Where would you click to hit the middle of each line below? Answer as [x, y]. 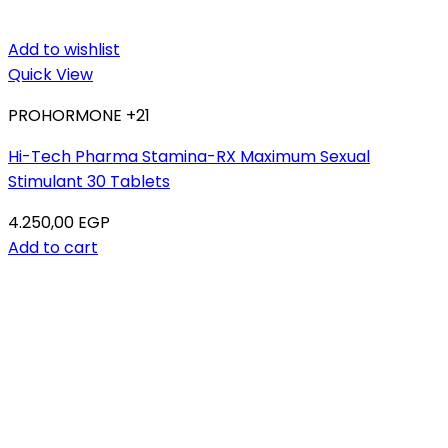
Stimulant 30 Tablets [89, 181]
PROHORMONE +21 [79, 115]
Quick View [50, 74]
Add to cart [53, 247]
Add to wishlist [64, 49]
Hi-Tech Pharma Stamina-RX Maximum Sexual [189, 156]
